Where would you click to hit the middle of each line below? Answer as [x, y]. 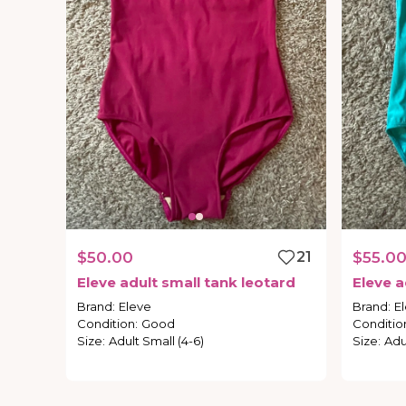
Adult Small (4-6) [156, 341]
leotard [268, 283]
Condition [106, 324]
